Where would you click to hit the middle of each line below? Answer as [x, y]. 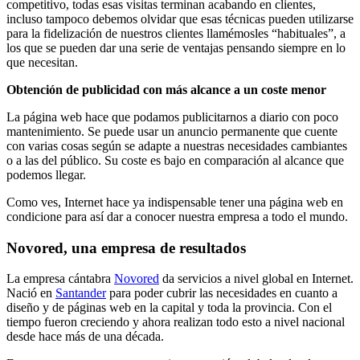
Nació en [31, 293]
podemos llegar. [46, 174]
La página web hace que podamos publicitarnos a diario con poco [172, 117]
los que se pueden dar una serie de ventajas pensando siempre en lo [176, 47]
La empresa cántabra [60, 279]
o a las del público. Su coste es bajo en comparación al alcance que [175, 160]
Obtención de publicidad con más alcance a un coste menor [166, 89]
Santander [81, 293]
